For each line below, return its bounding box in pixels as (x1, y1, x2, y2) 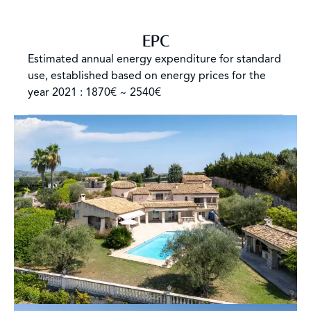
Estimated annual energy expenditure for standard (28, 51, 281, 66)
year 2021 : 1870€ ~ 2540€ (28, 85, 161, 99)
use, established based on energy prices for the (28, 68, 266, 83)
